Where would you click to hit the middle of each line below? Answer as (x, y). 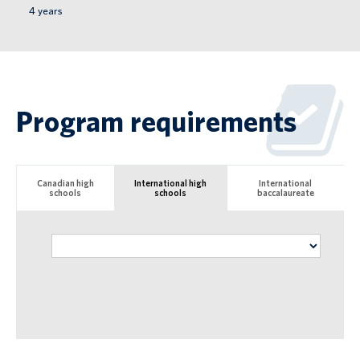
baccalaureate (285, 192)
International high (171, 183)
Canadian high (65, 183)
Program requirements (156, 121)
